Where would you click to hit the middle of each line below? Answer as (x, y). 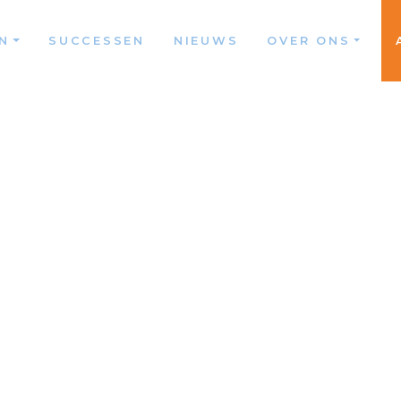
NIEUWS (206, 41)
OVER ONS (309, 41)
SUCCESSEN (97, 41)
